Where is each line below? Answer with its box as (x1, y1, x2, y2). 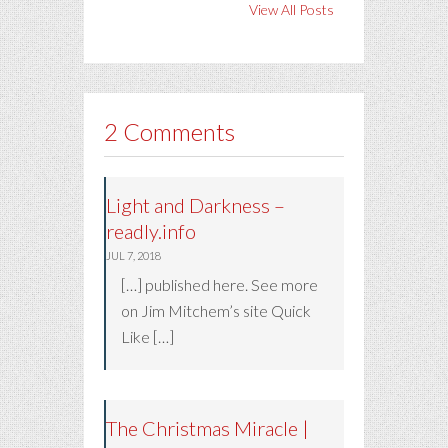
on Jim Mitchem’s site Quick (121, 300, 311, 320)
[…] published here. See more (121, 274, 318, 294)
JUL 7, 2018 (106, 248, 161, 262)
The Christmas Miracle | (106, 415, 309, 440)
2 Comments (104, 116, 235, 146)
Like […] (121, 326, 174, 346)
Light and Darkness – (106, 192, 285, 217)
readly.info (106, 218, 196, 243)
